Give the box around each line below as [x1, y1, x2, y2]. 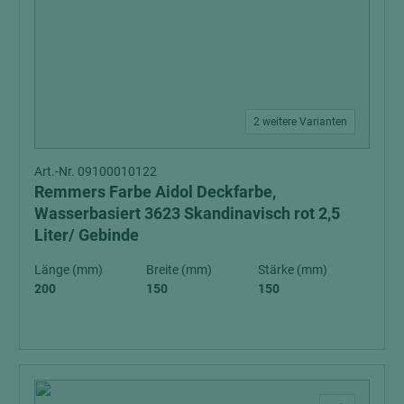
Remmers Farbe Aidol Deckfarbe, [34, 181, 276, 201]
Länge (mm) [34, 262, 103, 277]
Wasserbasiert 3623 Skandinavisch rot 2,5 [34, 203, 340, 223]
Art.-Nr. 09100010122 [34, 163, 157, 179]
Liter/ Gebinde [34, 225, 139, 244]
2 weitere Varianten [253, 115, 347, 128]
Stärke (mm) [258, 262, 327, 277]
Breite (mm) [146, 262, 212, 277]
